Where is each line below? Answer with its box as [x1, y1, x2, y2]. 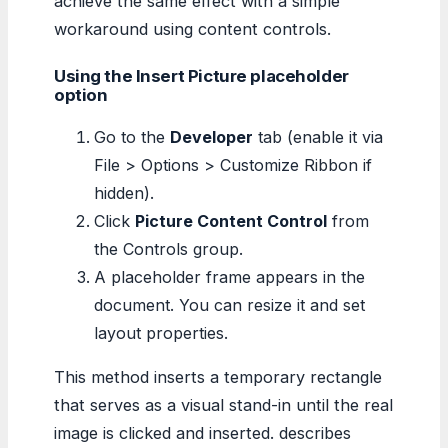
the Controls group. [94, 238, 243, 259]
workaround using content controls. [54, 18, 331, 39]
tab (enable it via [253, 126, 383, 147]
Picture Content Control [135, 210, 327, 231]
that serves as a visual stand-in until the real [54, 394, 393, 415]
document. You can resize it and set [94, 294, 365, 315]
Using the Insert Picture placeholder [54, 65, 349, 86]
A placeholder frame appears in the [94, 266, 365, 287]
